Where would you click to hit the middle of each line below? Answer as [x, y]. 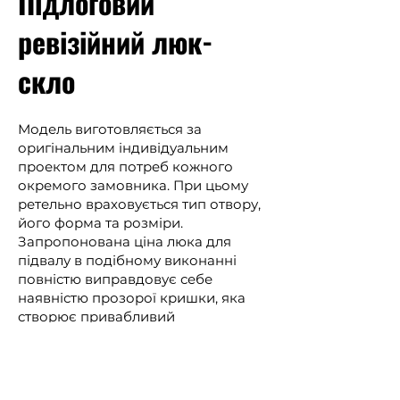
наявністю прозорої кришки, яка [132, 298]
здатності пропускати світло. [117, 354]
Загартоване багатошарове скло [132, 373]
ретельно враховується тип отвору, [139, 204]
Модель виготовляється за [110, 129]
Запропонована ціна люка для [125, 242]
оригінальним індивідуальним [123, 148]
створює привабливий [96, 317]
